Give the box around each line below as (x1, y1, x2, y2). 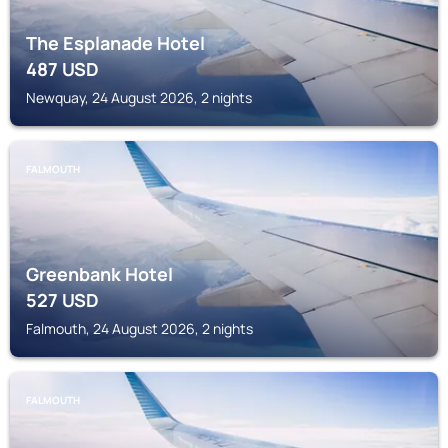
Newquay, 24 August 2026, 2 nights (26, 88, 252, 107)
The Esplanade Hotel (26, 31, 205, 55)
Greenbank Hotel (26, 262, 173, 286)
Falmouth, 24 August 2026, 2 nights (26, 319, 253, 338)
